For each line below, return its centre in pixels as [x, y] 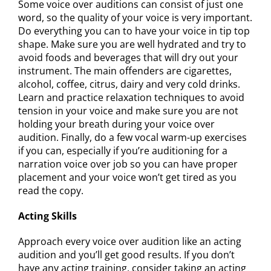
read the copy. [51, 191]
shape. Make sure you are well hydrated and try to [132, 44]
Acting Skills [47, 216]
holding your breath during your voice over [116, 124]
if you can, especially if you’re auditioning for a [123, 151]
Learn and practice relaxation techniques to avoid [131, 97]
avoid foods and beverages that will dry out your [128, 57]
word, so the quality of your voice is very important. [135, 18]
